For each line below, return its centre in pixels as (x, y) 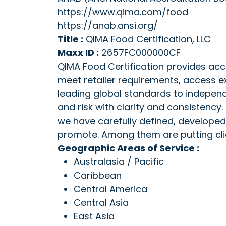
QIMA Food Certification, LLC (148, 39)
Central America (110, 189)
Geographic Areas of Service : (128, 148)
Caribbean (98, 175)
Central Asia (101, 203)
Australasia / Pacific (119, 162)
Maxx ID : (78, 53)
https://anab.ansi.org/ (108, 25)
